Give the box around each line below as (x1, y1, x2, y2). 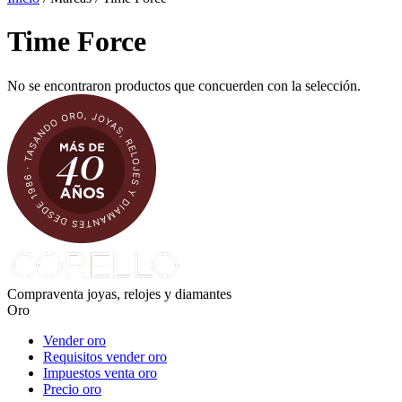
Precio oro (43, 380, 101, 397)
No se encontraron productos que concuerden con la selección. (7, 77, 361, 93)
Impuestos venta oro (43, 364, 157, 380)
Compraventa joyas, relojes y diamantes (7, 285, 232, 301)
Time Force (7, 25, 146, 58)
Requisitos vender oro (43, 348, 167, 364)
